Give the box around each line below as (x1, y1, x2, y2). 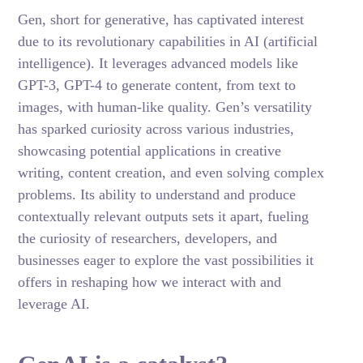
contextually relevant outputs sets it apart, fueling (18, 208, 310, 224)
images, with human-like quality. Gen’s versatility (18, 99, 313, 115)
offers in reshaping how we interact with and (18, 274, 282, 290)
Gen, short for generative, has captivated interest (18, 11, 305, 28)
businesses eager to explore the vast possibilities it (18, 252, 314, 268)
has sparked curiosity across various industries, (18, 121, 295, 137)
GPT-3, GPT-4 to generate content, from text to (18, 77, 297, 93)
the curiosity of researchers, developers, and (18, 230, 278, 246)
